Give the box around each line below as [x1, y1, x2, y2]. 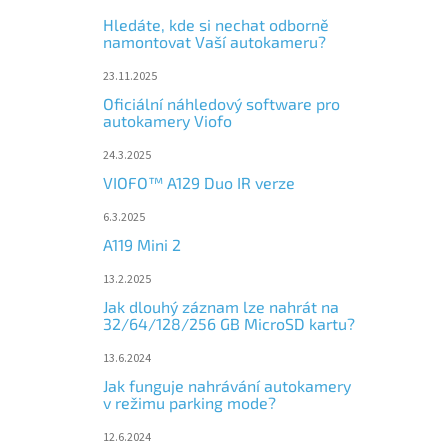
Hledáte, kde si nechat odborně [103, 14, 329, 34]
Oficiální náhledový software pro [103, 93, 340, 113]
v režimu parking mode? [103, 392, 276, 412]
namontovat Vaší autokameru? [103, 31, 326, 51]
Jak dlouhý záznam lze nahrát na [103, 296, 339, 316]
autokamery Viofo [103, 110, 232, 130]
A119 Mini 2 [103, 234, 181, 254]
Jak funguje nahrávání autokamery [103, 375, 351, 395]
